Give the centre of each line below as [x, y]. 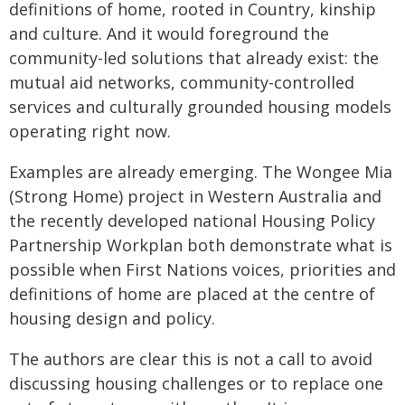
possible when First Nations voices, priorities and [202, 269]
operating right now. [90, 131]
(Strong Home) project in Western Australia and [195, 196]
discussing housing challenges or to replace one [196, 383]
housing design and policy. [112, 318]
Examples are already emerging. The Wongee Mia [201, 172]
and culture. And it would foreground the [169, 33]
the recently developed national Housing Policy [192, 221]
